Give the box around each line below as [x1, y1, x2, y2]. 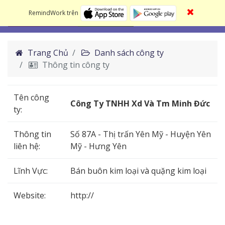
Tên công [14, 91, 49, 103]
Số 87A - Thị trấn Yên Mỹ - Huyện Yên [70, 128, 211, 140]
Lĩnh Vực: [14, 165, 48, 176]
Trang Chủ [26, 47, 68, 58]
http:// [70, 189, 94, 201]
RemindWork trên [28, 9, 78, 18]
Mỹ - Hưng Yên [70, 140, 127, 152]
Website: [14, 189, 46, 201]
